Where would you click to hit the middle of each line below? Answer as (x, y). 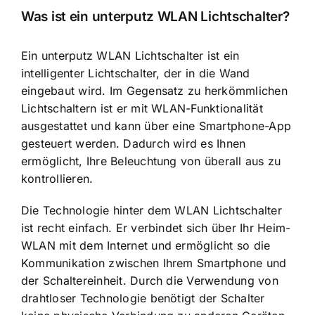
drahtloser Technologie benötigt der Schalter (143, 298)
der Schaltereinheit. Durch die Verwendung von (150, 280)
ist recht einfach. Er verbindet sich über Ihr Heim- (156, 227)
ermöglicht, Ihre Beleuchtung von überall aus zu (151, 161)
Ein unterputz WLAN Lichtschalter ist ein (130, 55)
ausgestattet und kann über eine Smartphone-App (156, 126)
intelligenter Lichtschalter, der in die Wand (136, 73)
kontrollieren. (57, 178)
